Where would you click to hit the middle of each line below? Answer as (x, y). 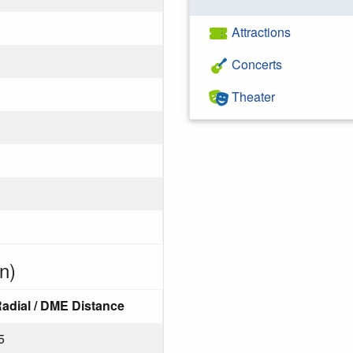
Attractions (260, 32)
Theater (252, 97)
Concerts (255, 64)
